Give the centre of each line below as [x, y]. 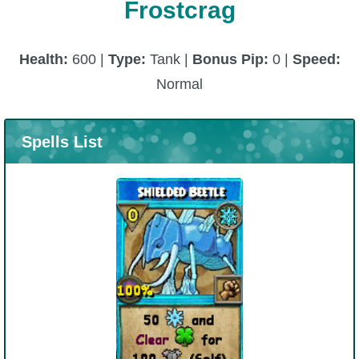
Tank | [169, 59]
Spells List [62, 141]
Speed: [316, 59]
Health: [45, 59]
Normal [179, 84]
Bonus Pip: [230, 59]
